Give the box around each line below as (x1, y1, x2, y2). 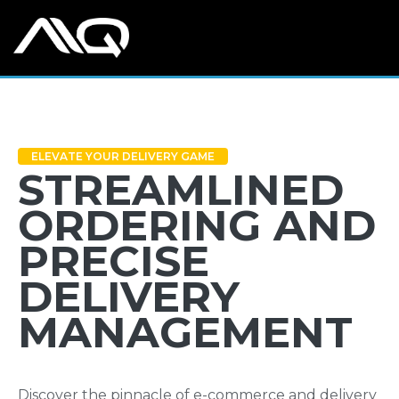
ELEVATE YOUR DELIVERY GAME (31, 150, 215, 163)
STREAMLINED (18, 164, 344, 216)
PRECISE (18, 235, 209, 287)
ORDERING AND (18, 199, 376, 251)
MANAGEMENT (18, 306, 353, 358)
